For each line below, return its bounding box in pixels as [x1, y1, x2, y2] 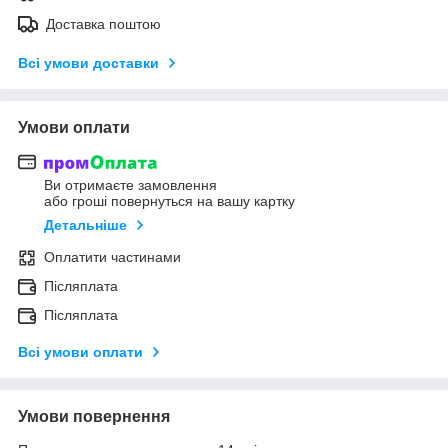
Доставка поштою [46, 15, 161, 32]
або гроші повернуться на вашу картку [44, 193, 295, 210]
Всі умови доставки [18, 54, 159, 71]
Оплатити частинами [44, 249, 181, 266]
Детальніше [44, 217, 127, 234]
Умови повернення [18, 408, 170, 426]
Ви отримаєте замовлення [44, 177, 217, 194]
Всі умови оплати [18, 344, 143, 361]
